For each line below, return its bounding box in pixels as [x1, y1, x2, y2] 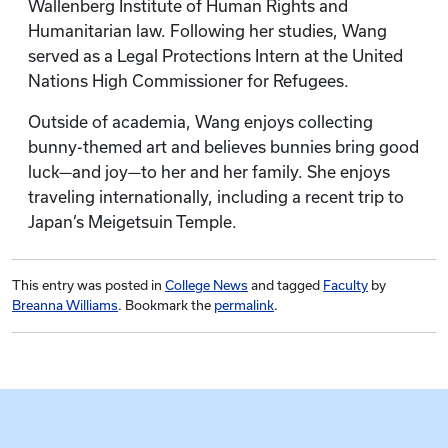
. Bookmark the [118, 298, 214, 313]
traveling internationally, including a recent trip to [28, 188, 404, 206]
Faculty [323, 278, 368, 293]
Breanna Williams [12, 298, 118, 313]
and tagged [248, 278, 323, 293]
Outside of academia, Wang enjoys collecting [28, 113, 373, 131]
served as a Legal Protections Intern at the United [28, 47, 403, 65]
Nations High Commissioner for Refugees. [28, 72, 353, 90]
